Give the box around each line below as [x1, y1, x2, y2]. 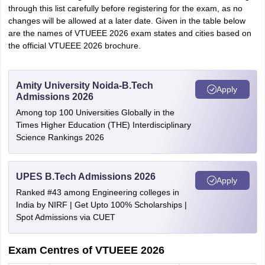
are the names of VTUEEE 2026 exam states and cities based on [8, 28, 251, 38]
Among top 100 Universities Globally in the [15, 108, 174, 117]
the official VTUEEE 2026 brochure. [8, 41, 141, 50]
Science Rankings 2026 [15, 132, 104, 142]
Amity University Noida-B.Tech [15, 80, 153, 91]
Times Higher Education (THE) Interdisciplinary [15, 120, 191, 130]
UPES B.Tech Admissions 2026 [15, 172, 156, 182]
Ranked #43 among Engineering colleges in [15, 188, 179, 197]
